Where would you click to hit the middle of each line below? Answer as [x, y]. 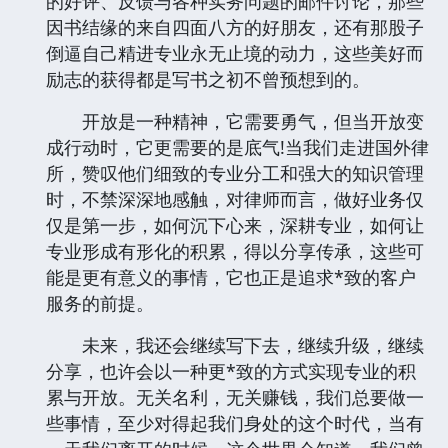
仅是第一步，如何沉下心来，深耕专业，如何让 [235, 224]
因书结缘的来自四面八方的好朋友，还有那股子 [235, 26]
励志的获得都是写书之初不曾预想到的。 [208, 78]
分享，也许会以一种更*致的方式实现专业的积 [231, 370]
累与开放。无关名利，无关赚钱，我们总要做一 [235, 396]
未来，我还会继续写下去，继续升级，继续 [235, 344]
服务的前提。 [100, 302]
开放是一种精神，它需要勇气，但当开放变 [235, 120]
